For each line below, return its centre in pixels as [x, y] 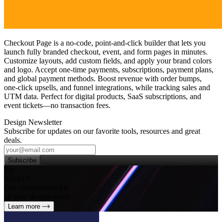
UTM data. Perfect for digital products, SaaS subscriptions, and [103, 96]
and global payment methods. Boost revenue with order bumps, [103, 78]
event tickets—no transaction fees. [57, 105]
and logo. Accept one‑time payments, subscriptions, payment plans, [109, 69]
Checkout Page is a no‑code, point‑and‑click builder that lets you [105, 43]
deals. [13, 140]
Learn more [25, 206]
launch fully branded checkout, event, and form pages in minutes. [106, 52]
